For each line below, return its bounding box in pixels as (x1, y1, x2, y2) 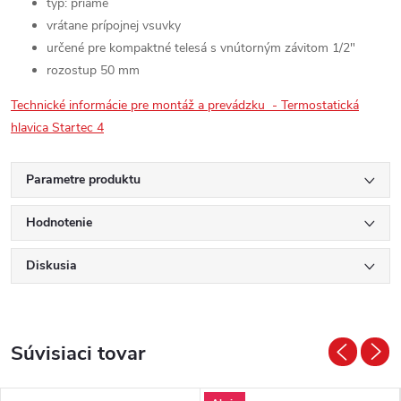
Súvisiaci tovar (11, 340, 145, 367)
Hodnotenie (26, 214, 92, 231)
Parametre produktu (26, 171, 141, 188)
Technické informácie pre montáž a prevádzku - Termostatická (11, 97, 359, 114)
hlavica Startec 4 (11, 119, 104, 136)
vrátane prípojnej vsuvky (47, 17, 181, 34)
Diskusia (26, 257, 77, 274)
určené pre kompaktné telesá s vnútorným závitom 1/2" (47, 39, 359, 56)
